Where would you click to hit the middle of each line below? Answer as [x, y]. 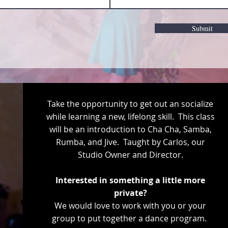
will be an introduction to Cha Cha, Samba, [130, 129]
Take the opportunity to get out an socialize [131, 104]
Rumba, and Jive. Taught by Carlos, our [130, 142]
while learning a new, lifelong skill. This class [130, 117]
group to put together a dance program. [131, 218]
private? [130, 193]
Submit [202, 28]
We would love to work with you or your [131, 206]
